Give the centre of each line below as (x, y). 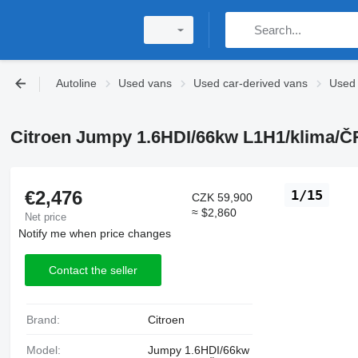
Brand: (46, 320)
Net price (45, 217)
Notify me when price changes (94, 234)
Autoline (76, 83)
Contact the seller (93, 270)
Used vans (145, 83)
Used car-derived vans (251, 83)
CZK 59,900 (223, 197)
